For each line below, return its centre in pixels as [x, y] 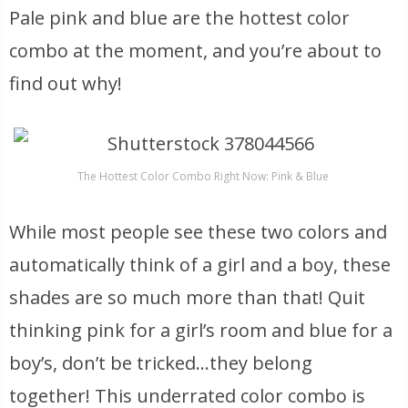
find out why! [66, 83]
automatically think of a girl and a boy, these [200, 265]
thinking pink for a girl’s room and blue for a [201, 330]
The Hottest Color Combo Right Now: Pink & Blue [204, 176]
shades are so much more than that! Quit [188, 297]
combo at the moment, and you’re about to [196, 51]
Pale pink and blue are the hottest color [180, 18]
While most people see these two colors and [199, 232]
